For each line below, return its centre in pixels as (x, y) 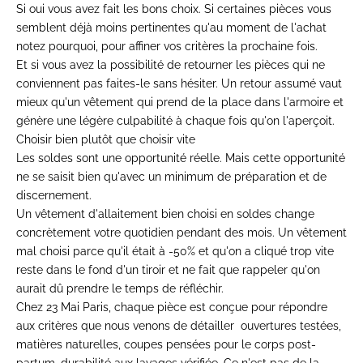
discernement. (54, 196)
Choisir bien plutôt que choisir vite (106, 140)
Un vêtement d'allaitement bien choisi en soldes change (165, 214)
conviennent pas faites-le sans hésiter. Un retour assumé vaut (179, 84)
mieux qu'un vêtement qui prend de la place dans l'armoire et (180, 102)
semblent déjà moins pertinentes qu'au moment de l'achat (171, 28)
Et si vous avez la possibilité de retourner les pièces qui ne (171, 65)
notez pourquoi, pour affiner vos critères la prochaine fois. (167, 47)
